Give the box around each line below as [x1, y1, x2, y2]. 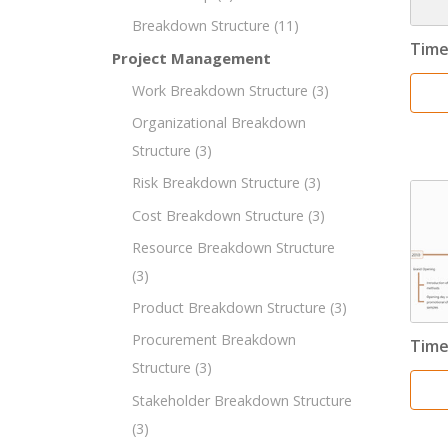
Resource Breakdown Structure [132, 237, 335, 257]
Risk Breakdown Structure [132, 173, 300, 193]
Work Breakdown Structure [132, 80, 308, 100]
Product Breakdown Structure [132, 298, 326, 318]
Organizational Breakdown [132, 113, 306, 133]
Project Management [112, 48, 271, 69]
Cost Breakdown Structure [132, 205, 304, 225]
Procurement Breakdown [132, 330, 296, 350]
